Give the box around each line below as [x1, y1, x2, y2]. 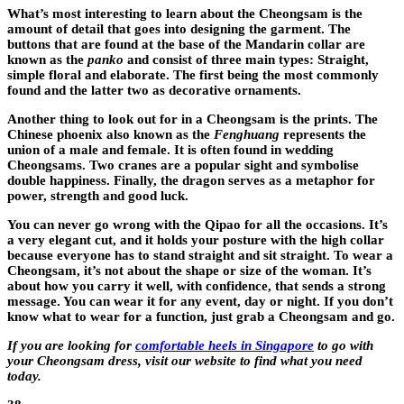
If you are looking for [7, 338, 135, 353]
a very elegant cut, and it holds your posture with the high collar [7, 233, 384, 248]
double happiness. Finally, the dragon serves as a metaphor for [7, 173, 375, 188]
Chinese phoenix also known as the [7, 127, 214, 142]
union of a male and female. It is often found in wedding [7, 142, 334, 158]
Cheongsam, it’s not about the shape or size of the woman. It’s [7, 263, 372, 279]
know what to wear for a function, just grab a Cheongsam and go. [7, 309, 395, 325]
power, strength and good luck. [7, 188, 188, 204]
